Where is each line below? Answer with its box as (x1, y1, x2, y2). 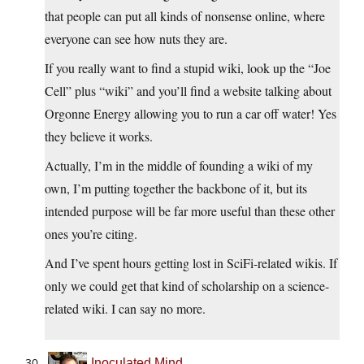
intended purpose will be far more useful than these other (45, 202, 335, 220)
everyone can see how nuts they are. (45, 30, 227, 48)
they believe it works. (45, 128, 153, 145)
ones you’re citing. (45, 225, 137, 243)
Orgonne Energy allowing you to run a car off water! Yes (45, 105, 336, 123)
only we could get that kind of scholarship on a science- (45, 277, 329, 295)
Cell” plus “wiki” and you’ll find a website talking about (45, 82, 331, 100)
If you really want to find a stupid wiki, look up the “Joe (45, 59, 331, 77)
